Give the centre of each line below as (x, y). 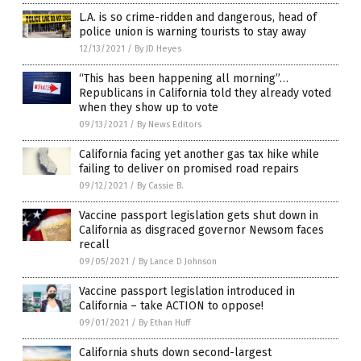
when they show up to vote (149, 108)
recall (94, 245)
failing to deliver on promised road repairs (189, 169)
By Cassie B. (160, 186)
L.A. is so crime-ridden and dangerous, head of (198, 18)
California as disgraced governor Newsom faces (201, 230)
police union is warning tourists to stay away (193, 32)
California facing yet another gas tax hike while (199, 155)
